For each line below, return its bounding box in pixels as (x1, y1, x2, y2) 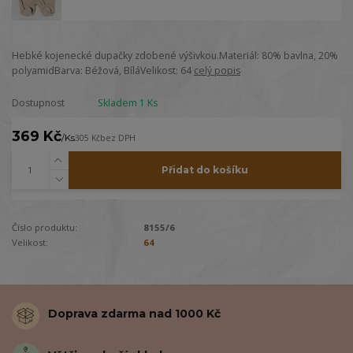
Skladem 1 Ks (97, 95, 158, 110)
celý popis (194, 64, 240, 78)
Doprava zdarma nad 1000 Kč (48, 307, 221, 321)
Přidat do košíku (161, 164, 248, 176)
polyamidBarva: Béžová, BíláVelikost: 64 (12, 64, 194, 78)
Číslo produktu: (12, 221, 77, 233)
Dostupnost (12, 95, 65, 110)
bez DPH (100, 132, 136, 144)
